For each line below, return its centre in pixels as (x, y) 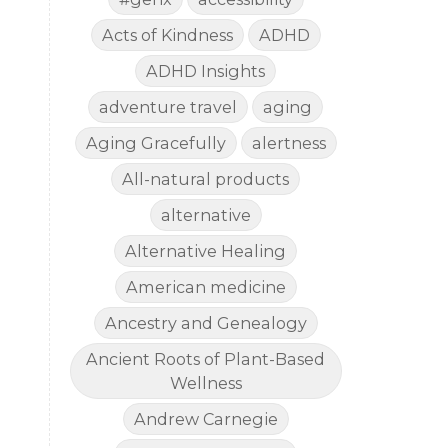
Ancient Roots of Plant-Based (206, 359)
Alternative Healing (206, 251)
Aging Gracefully (155, 143)
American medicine (205, 287)
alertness (288, 143)
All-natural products (206, 179)
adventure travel (168, 107)
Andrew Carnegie (205, 419)
